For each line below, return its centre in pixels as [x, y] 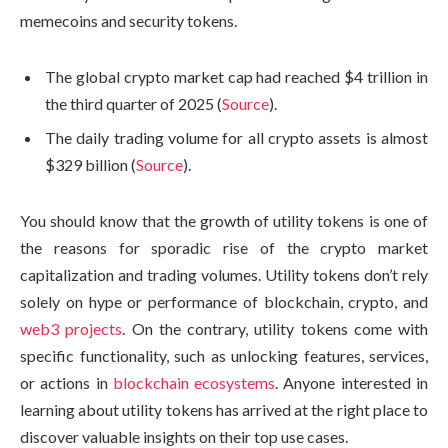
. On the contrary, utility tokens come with [275, 328]
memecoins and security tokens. [128, 21]
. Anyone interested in [352, 382]
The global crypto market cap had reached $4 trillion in [236, 77]
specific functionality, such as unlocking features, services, [224, 355]
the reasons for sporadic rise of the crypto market [224, 247]
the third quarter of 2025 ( [133, 104]
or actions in [66, 382]
